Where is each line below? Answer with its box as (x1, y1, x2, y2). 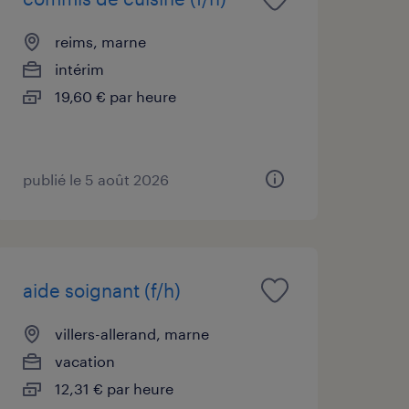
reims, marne (54, 32, 146, 50)
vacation (54, 351, 115, 370)
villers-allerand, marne (54, 324, 209, 342)
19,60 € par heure (54, 87, 176, 105)
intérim (54, 59, 104, 78)
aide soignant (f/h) (22, 278, 181, 301)
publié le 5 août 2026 (22, 170, 169, 188)
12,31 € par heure (54, 379, 173, 397)
